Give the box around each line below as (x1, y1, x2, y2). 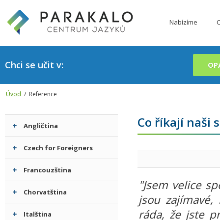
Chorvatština (24, 188, 67, 196)
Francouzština (24, 165, 71, 174)
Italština (24, 210, 52, 219)
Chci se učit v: (5, 59, 63, 71)
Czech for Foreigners (24, 143, 93, 152)
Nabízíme (169, 18, 197, 27)
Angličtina (24, 121, 58, 130)
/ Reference (21, 90, 57, 98)
